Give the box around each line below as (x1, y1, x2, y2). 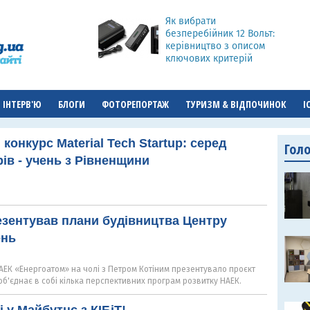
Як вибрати (165, 15, 216, 27)
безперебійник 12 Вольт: (165, 28, 275, 39)
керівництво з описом (165, 40, 265, 52)
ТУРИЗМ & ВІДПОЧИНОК (185, 98, 286, 111)
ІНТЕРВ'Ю (3, 98, 42, 111)
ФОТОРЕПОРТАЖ (102, 98, 169, 111)
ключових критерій (165, 53, 253, 64)
